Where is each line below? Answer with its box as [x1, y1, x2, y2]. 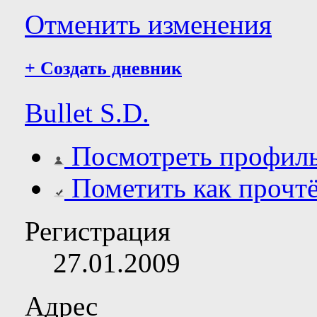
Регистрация [25, 216, 171, 247]
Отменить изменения [25, 9, 272, 40]
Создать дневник [35, 58, 182, 79]
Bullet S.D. [25, 98, 149, 129]
